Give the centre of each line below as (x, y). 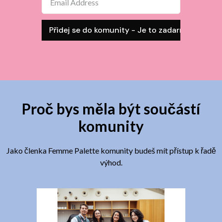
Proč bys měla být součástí (111, 109)
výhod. (111, 162)
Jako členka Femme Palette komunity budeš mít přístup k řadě (111, 150)
